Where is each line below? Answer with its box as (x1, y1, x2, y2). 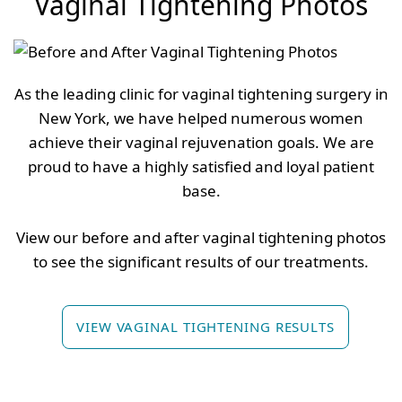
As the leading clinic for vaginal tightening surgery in (13, 83, 389, 105)
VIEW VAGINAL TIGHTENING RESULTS (76, 318, 335, 336)
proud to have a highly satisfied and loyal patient (28, 156, 374, 178)
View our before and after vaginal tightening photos (16, 227, 386, 249)
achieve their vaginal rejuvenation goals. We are (28, 132, 374, 153)
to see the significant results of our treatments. (33, 251, 369, 273)
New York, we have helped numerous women (39, 108, 363, 129)
